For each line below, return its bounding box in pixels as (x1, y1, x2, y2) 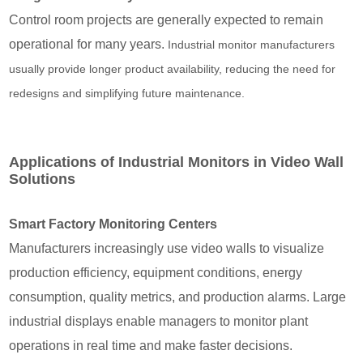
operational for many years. (9, 36, 169, 51)
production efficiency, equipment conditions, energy (9, 265, 303, 280)
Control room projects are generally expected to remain (9, 12, 324, 27)
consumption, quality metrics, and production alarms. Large (9, 289, 347, 304)
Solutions (9, 170, 76, 187)
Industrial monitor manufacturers (168, 37, 335, 51)
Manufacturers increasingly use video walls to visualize (9, 241, 325, 255)
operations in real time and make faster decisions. (9, 338, 293, 352)
